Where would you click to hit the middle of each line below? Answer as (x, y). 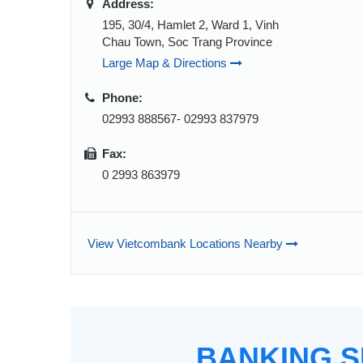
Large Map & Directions (166, 63)
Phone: (122, 98)
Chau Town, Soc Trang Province (187, 42)
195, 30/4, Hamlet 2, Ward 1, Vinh (190, 25)
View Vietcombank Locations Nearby (187, 244)
